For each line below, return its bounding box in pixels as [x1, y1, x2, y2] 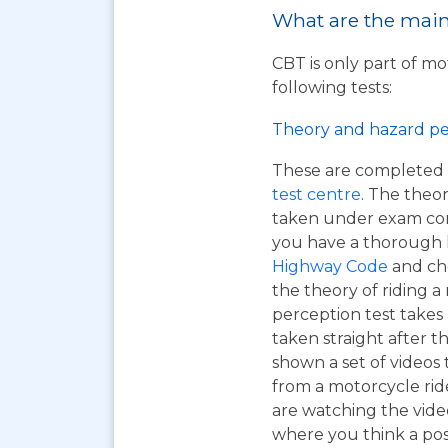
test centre [272, 185, 361, 204]
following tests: [272, 78, 392, 97]
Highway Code [272, 257, 388, 276]
